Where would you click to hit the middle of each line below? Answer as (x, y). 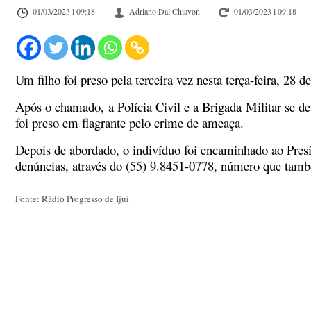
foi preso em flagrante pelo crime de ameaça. (132, 123)
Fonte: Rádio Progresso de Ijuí (72, 199)
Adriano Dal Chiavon (165, 11)
